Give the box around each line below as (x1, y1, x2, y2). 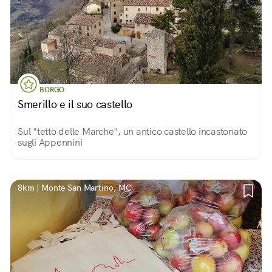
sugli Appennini (18, 136, 83, 149)
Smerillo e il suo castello (18, 97, 132, 111)
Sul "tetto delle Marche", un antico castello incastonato (18, 125, 247, 138)
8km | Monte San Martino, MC (18, 182, 132, 193)
